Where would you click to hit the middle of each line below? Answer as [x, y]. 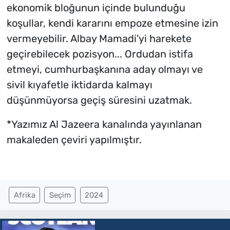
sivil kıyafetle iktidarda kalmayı [79, 85]
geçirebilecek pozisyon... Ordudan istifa [100, 54]
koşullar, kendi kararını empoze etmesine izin [112, 23]
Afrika [24, 195]
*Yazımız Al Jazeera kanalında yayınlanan [104, 124]
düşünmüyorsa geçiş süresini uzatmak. [99, 100]
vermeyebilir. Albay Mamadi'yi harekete [99, 39]
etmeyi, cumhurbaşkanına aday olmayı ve [104, 70]
